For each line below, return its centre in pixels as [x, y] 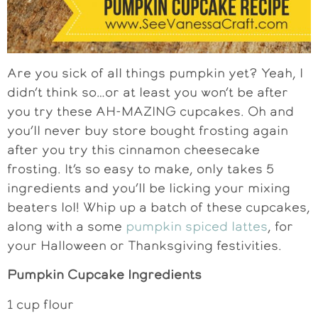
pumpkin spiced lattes [197, 226]
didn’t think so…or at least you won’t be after [148, 92]
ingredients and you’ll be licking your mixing [149, 188]
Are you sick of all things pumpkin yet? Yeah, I [155, 73]
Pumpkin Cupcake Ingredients [104, 275]
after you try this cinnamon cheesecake [133, 150]
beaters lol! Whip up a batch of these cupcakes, [159, 207]
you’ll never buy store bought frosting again [148, 131]
